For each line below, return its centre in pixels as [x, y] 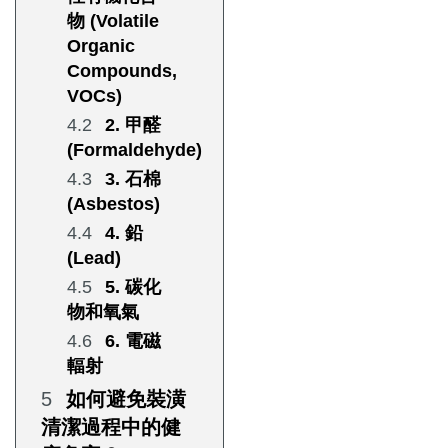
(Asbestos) [113, 203]
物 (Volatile [113, 20]
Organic [101, 45]
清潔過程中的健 [111, 426]
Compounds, [122, 70]
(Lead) [94, 257]
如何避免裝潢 [126, 398]
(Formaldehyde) [134, 149]
